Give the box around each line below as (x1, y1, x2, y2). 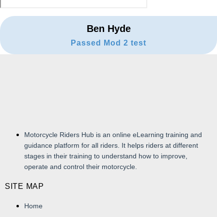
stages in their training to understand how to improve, (24, 152, 187, 160)
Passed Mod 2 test (71, 38, 146, 47)
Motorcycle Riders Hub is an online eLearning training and (24, 130, 202, 139)
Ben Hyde (86, 23, 131, 34)
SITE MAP (5, 182, 44, 190)
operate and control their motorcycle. (24, 162, 137, 170)
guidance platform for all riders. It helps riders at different (24, 141, 198, 149)
